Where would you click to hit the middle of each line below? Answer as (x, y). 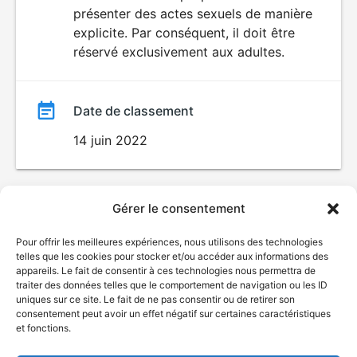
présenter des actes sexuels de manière (193, 14)
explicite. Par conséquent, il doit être (184, 33)
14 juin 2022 (110, 140)
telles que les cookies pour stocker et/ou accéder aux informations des (172, 256)
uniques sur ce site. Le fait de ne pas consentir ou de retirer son (155, 299)
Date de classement (133, 111)
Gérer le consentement (178, 208)
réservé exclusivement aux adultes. (179, 52)
